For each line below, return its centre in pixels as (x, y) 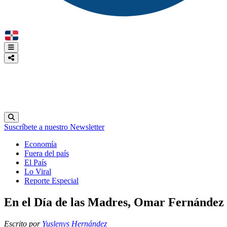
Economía (41, 144)
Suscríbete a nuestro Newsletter (54, 127)
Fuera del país (47, 154)
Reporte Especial (51, 181)
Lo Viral (38, 172)
